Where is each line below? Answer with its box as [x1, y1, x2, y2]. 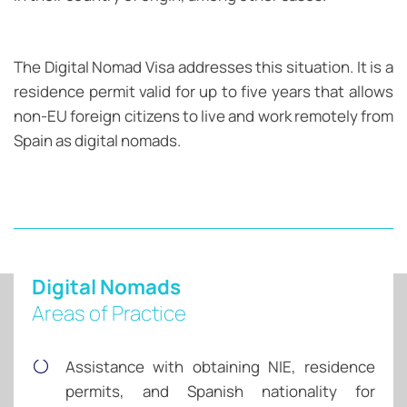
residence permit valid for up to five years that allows [14, 81, 393, 103]
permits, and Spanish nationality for [65, 380, 375, 402]
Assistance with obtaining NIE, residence [65, 355, 375, 377]
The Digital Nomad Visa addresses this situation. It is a [14, 56, 393, 78]
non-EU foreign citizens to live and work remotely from [14, 105, 393, 127]
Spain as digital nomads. [14, 130, 181, 152]
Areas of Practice [32, 298, 186, 327]
